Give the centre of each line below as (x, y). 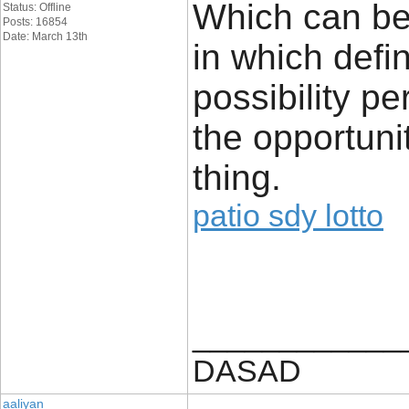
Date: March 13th (45, 37)
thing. (237, 178)
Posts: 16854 (35, 22)
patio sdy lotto (288, 215)
